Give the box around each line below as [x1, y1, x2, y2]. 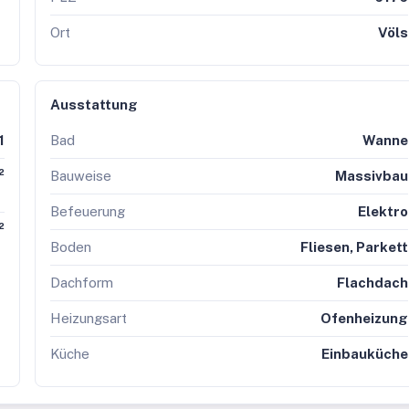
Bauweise [49, 168, 111, 184]
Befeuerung [49, 204, 125, 219]
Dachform [49, 275, 113, 290]
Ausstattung [49, 97, 138, 112]
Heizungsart [49, 310, 127, 326]
